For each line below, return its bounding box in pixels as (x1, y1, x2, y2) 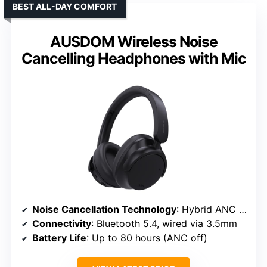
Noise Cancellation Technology (32, 203, 176, 216)
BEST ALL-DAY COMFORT (13, 1, 117, 12)
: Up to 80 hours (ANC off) (86, 232, 207, 244)
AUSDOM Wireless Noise (49, 33, 218, 51)
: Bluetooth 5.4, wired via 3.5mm (91, 218, 237, 230)
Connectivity (32, 218, 91, 230)
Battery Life (32, 232, 86, 244)
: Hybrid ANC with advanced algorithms (176, 203, 239, 216)
